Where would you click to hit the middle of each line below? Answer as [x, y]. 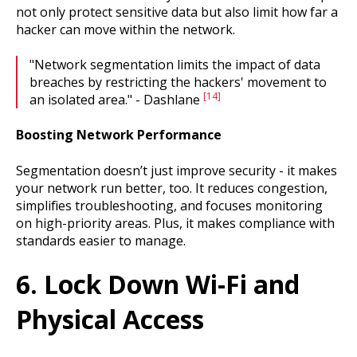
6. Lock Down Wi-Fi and [158, 284]
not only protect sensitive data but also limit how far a [177, 12]
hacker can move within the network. [126, 29]
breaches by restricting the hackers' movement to [178, 82]
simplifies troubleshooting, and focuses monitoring [169, 205]
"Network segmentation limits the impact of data [175, 65]
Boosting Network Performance [119, 135]
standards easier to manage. [101, 240]
